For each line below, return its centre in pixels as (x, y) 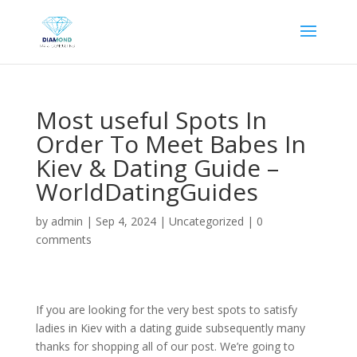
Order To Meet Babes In (171, 144)
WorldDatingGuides (147, 192)
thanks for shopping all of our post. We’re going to (165, 346)
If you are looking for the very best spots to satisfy (166, 310)
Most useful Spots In (151, 120)
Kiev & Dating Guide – (157, 168)
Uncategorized (206, 221)
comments (63, 239)
